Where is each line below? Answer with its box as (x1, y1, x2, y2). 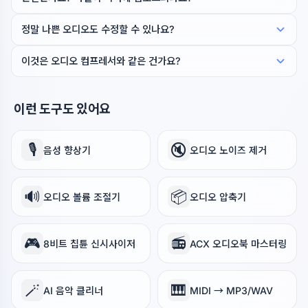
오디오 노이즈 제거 (190, 144, 267, 156)
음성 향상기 (43, 144, 91, 156)
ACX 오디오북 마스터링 (190, 237, 287, 250)
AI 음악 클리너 (43, 284, 103, 296)
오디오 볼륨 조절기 (43, 190, 120, 203)
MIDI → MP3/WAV (190, 284, 273, 296)
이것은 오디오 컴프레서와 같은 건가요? (21, 55, 181, 67)
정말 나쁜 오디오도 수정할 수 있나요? (21, 23, 175, 35)
